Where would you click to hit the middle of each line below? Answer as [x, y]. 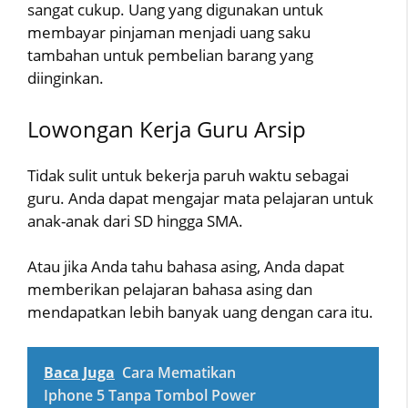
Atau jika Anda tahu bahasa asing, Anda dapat [186, 267]
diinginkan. [66, 78]
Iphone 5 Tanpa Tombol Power [150, 395]
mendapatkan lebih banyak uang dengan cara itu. [200, 312]
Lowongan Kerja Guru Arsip [167, 128]
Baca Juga [79, 372]
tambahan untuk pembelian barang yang [170, 56]
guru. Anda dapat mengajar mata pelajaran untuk [200, 198]
